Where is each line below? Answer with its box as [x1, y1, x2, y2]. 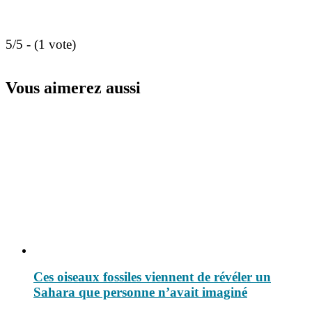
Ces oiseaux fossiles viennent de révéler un [33, 270, 271, 285]
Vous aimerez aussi [6, 78, 141, 97]
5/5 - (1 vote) [6, 36, 76, 52]
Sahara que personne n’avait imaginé [33, 285, 247, 300]
